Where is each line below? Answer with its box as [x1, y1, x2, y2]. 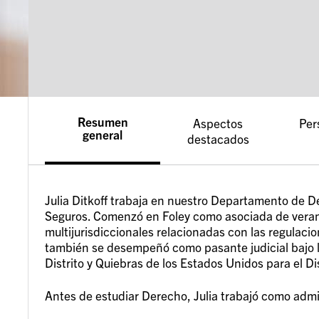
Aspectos [193, 115, 244, 130]
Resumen [77, 113, 128, 129]
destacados [187, 130, 249, 146]
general [83, 126, 123, 142]
